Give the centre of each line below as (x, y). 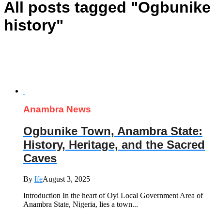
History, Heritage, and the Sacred (114, 145)
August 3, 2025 (66, 179)
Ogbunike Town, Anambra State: (113, 131)
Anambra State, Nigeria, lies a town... (81, 204)
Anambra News (57, 109)
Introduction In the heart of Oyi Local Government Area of (113, 196)
